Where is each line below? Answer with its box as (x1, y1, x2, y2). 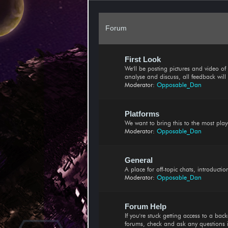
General (125, 156, 153, 164)
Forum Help (125, 202, 166, 211)
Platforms (125, 109, 159, 118)
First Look (125, 55, 161, 64)
